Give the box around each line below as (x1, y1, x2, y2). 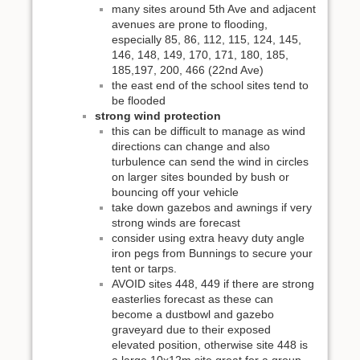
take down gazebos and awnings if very (112, 201, 312, 215)
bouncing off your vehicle (112, 186, 239, 199)
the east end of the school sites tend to (112, 79, 309, 92)
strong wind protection (95, 109, 221, 123)
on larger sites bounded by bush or (112, 170, 289, 184)
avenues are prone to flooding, (112, 18, 268, 31)
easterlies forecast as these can (112, 292, 273, 306)
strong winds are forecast (112, 216, 240, 230)
